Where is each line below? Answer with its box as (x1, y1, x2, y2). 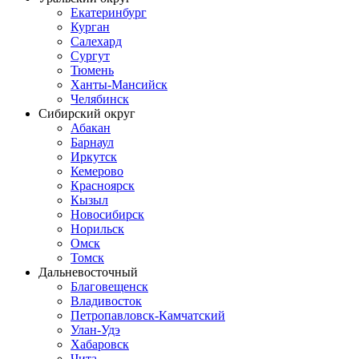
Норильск (71, 221, 124, 236)
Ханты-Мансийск (71, 77, 167, 91)
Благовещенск (71, 279, 148, 293)
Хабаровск (71, 337, 129, 351)
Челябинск (71, 91, 129, 106)
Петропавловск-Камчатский (71, 308, 225, 322)
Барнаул (71, 135, 114, 149)
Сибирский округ (38, 106, 135, 120)
